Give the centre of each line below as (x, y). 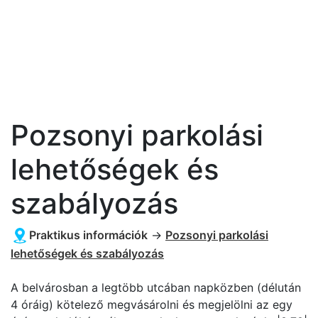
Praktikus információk (88, 235)
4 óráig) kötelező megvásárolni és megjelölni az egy (152, 305)
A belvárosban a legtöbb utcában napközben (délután (156, 287)
